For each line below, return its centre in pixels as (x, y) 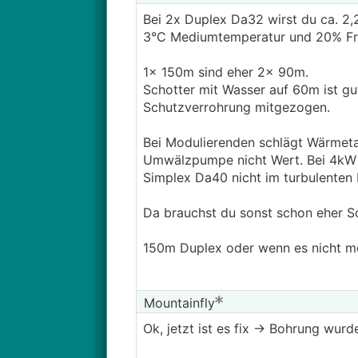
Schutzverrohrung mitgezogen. (236, 107)
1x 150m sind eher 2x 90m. (225, 72)
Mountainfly (177, 303)
